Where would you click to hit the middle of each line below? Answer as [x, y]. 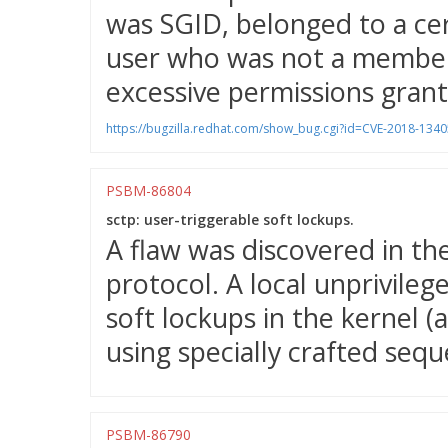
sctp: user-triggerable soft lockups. [230, 219]
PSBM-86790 [148, 434]
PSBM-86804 [148, 190]
